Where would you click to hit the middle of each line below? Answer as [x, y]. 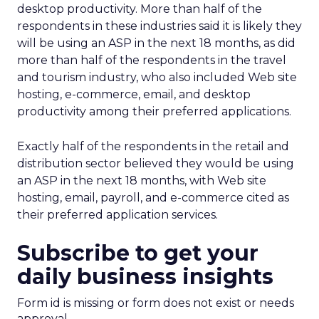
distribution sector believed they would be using [156, 163]
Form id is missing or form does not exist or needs [156, 303]
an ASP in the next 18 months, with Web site [142, 181]
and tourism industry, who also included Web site [157, 77]
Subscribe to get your [138, 253]
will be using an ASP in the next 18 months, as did [156, 43]
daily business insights [145, 277]
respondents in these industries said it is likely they [159, 26]
